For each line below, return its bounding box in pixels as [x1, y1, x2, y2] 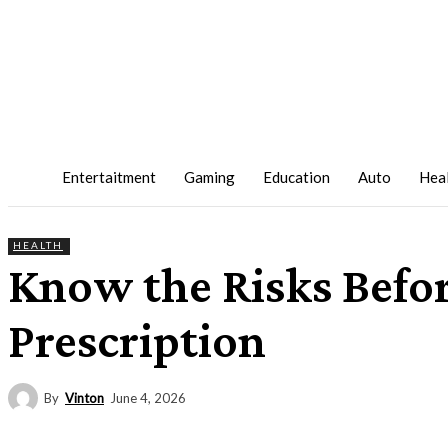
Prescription [8, 312, 266, 368]
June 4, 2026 [110, 390, 186, 407]
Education [263, 168, 330, 186]
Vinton [65, 389, 104, 406]
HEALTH [13, 239, 63, 251]
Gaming [184, 168, 235, 186]
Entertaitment [62, 168, 156, 186]
